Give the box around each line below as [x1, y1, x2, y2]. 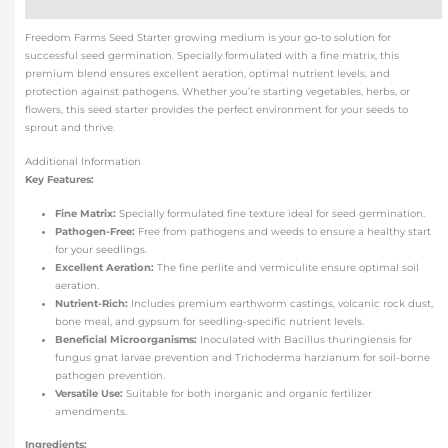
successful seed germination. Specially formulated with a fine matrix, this [25, 49, 400, 63]
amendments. [55, 405, 128, 419]
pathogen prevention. [55, 369, 166, 383]
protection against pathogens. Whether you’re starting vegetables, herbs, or [25, 85, 411, 99]
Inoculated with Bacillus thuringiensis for [197, 333, 413, 347]
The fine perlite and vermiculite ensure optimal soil [154, 261, 420, 275]
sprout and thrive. [25, 121, 116, 135]
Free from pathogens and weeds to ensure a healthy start [135, 225, 432, 239]
